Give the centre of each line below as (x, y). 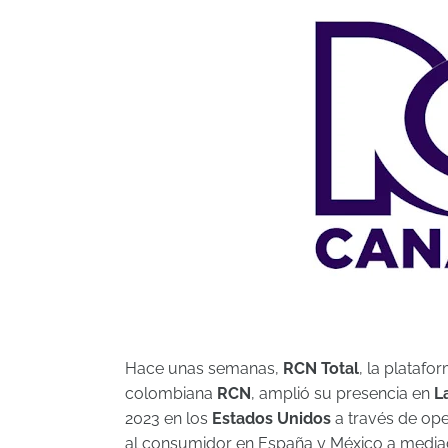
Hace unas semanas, (204, 368)
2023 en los (168, 418)
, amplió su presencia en (342, 393)
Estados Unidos (271, 418)
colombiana (171, 393)
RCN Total (321, 368)
